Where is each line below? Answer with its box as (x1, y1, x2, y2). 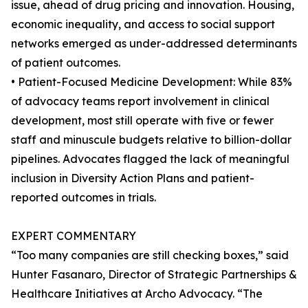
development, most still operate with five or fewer (11, 113, 274, 128)
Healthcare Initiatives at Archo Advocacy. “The (11, 287, 263, 301)
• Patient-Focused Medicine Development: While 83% (11, 75, 292, 89)
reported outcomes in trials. (11, 190, 156, 205)
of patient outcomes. (11, 56, 120, 70)
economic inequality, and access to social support (11, 17, 275, 32)
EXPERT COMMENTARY (11, 229, 136, 243)
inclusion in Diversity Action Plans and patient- (11, 171, 254, 186)
